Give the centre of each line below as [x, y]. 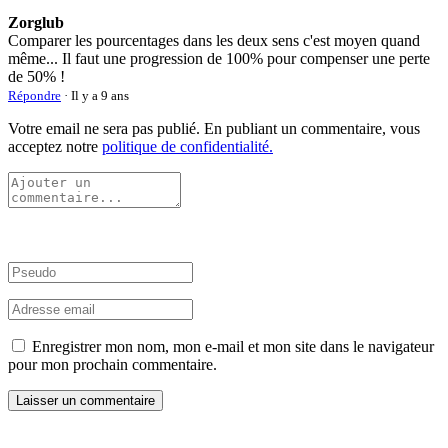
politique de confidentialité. [187, 147]
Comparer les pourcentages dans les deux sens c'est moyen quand [214, 41]
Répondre [34, 96]
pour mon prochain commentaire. [112, 365]
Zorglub [36, 23]
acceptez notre [55, 147]
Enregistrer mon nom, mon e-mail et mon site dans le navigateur [233, 347]
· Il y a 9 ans [95, 96]
